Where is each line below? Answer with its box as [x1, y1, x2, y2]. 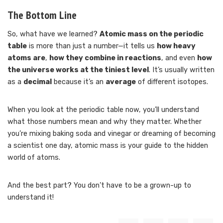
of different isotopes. [136, 78, 208, 87]
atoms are [7, 54, 45, 63]
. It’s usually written [149, 66, 215, 75]
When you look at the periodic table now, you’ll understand [7, 106, 199, 114]
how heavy [157, 42, 196, 51]
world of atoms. [7, 153, 60, 162]
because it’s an [52, 78, 106, 87]
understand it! [7, 193, 54, 202]
